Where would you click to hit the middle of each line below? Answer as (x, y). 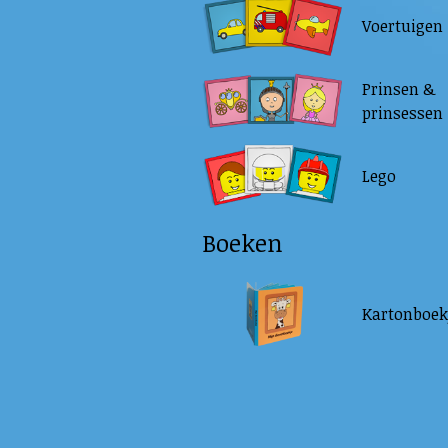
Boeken (242, 242)
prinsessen (402, 113)
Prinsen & (398, 89)
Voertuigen (402, 26)
